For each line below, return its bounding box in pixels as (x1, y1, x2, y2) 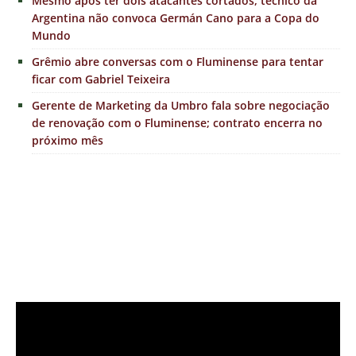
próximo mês (32, 132, 103, 148)
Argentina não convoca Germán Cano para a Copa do (32, 10, 319, 25)
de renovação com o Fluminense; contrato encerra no (32, 114, 323, 130)
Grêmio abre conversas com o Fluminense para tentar (32, 53, 323, 69)
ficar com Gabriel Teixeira (32, 71, 170, 87)
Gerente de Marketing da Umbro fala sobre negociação (32, 97, 330, 113)
